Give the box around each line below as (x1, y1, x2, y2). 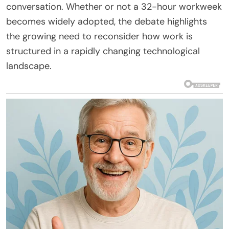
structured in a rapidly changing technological (6, 44, 200, 57)
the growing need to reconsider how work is (6, 30, 193, 42)
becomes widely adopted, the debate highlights (6, 15, 207, 28)
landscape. (6, 59, 52, 72)
